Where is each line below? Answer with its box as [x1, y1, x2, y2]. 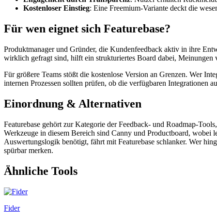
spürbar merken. [4, 146, 53, 155]
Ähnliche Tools [4, 164, 77, 177]
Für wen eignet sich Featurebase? [4, 22, 170, 35]
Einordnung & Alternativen [4, 97, 141, 110]
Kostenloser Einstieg [23, 4, 90, 13]
